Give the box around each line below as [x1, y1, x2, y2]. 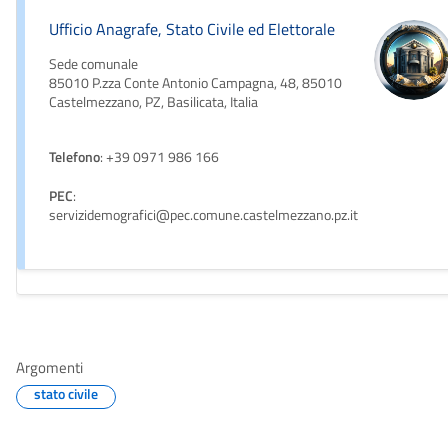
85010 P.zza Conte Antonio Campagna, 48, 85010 [49, 72, 342, 95]
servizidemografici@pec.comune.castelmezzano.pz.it [49, 204, 358, 227]
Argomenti [16, 356, 83, 380]
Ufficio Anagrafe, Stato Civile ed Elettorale [49, 17, 335, 42]
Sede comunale [49, 53, 138, 76]
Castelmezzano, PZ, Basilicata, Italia [49, 91, 258, 114]
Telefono [49, 146, 100, 169]
